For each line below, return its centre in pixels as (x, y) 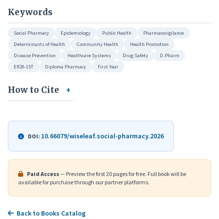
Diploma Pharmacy (66, 67)
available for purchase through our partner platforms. (84, 182)
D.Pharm (170, 56)
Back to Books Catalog (51, 213)
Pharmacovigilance (164, 33)
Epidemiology (76, 33)
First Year (108, 67)
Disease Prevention (35, 56)
